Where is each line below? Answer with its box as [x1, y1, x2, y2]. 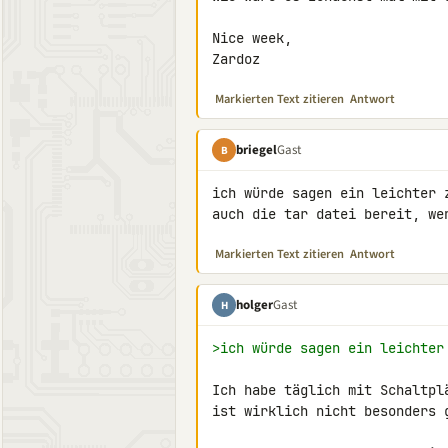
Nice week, [212, 29, 292, 47]
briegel [236, 140, 277, 159]
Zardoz [212, 50, 260, 68]
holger [236, 295, 273, 314]
